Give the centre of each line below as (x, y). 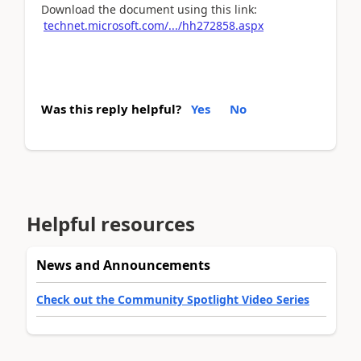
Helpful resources (111, 223)
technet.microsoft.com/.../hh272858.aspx (154, 25)
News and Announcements (123, 265)
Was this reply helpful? (111, 109)
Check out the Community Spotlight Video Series (173, 299)
